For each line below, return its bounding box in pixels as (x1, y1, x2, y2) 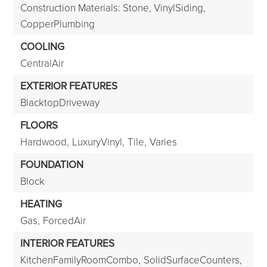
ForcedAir (43, 213, 86, 227)
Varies (150, 135, 178, 148)
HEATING (20, 197, 63, 211)
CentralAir (20, 56, 64, 70)
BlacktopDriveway (20, 95, 100, 109)
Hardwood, (20, 135, 70, 148)
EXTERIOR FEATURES (20, 79, 118, 93)
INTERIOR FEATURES (20, 236, 115, 250)
